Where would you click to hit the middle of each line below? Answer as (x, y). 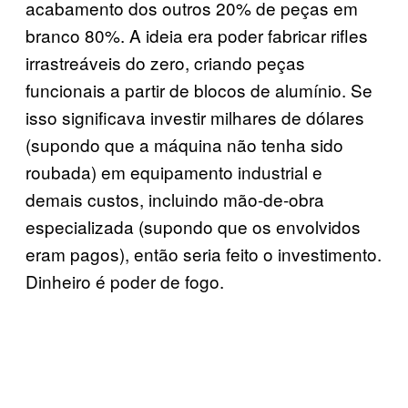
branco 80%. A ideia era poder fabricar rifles (197, 35)
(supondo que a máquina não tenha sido (184, 144)
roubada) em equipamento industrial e (174, 171)
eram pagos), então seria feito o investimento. (204, 253)
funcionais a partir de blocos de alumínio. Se (199, 89)
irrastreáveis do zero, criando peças (165, 62)
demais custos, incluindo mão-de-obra (175, 199)
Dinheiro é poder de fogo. (125, 280)
